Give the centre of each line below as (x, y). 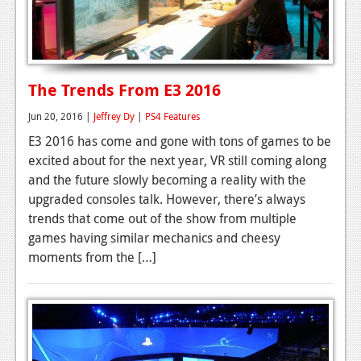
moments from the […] (92, 257)
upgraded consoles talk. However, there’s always (167, 199)
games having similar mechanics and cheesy (154, 238)
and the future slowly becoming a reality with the (167, 180)
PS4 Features (172, 116)
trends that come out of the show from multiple (162, 219)
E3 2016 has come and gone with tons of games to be (180, 141)
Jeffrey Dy (114, 116)
